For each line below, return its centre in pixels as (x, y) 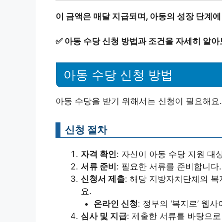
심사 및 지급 (104, 216)
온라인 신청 (115, 204)
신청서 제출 (103, 179)
